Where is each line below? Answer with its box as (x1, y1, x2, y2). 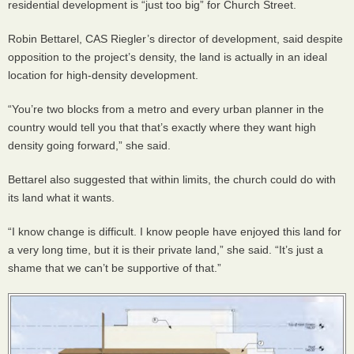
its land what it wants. (8, 191, 115, 204)
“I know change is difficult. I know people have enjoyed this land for (8, 225, 341, 238)
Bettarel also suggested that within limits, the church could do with (8, 173, 336, 186)
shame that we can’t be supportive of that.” (8, 262, 221, 274)
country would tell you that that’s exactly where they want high (8, 121, 316, 134)
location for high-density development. (8, 69, 198, 81)
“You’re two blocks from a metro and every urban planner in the (8, 103, 324, 115)
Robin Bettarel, (8, 32, 85, 45)
